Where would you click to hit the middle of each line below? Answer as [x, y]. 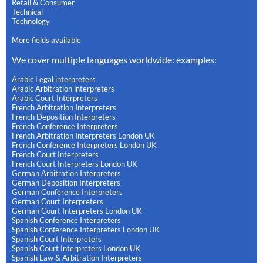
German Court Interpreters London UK [77, 211]
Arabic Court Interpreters [55, 98]
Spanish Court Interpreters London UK [76, 249]
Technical [27, 12]
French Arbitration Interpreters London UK [83, 136]
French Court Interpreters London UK [75, 164]
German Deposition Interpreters [66, 183]
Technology [31, 21]
